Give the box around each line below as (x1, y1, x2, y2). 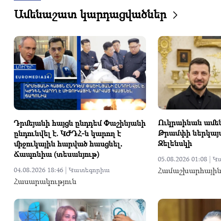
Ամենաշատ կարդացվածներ (14, 6, 166, 22)
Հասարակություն (14, 176, 76, 187)
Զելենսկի (157, 138, 192, 149)
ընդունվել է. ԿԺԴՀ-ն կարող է (14, 128, 121, 139)
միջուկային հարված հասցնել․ (14, 138, 122, 149)
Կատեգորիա (69, 165, 110, 175)
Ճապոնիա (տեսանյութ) (14, 148, 99, 160)
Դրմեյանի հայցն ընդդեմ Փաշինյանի (14, 117, 146, 129)
